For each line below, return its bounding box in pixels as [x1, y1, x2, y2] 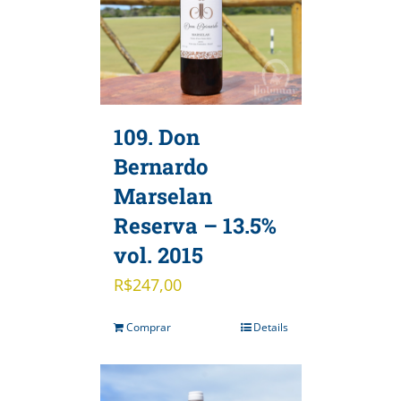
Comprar [125, 319, 171, 335]
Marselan [113, 181, 212, 210]
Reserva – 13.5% [113, 210, 277, 240]
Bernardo [113, 151, 209, 181]
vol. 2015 [113, 240, 203, 269]
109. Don [113, 122, 200, 151]
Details [252, 319, 288, 335]
